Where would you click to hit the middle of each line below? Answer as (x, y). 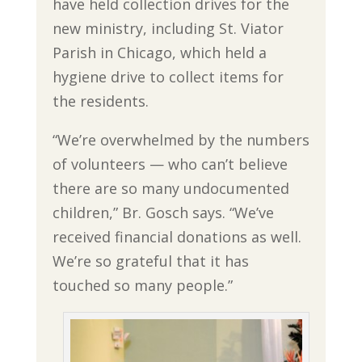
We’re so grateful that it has (150, 261)
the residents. (100, 101)
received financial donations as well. (177, 236)
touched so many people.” (142, 285)
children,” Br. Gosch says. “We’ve (163, 212)
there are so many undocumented (170, 188)
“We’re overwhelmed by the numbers (181, 139)
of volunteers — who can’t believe (170, 164)
